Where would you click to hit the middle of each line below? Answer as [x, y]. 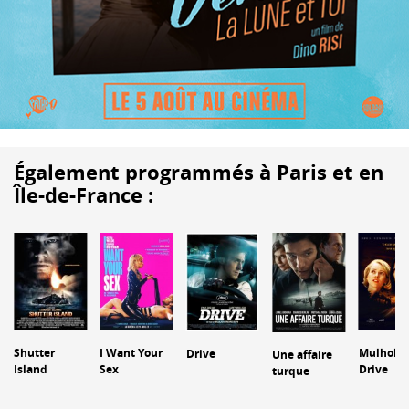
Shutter [34, 352]
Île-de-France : [84, 195]
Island [30, 369]
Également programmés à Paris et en [199, 173]
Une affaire [303, 354]
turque [291, 371]
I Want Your [131, 352]
